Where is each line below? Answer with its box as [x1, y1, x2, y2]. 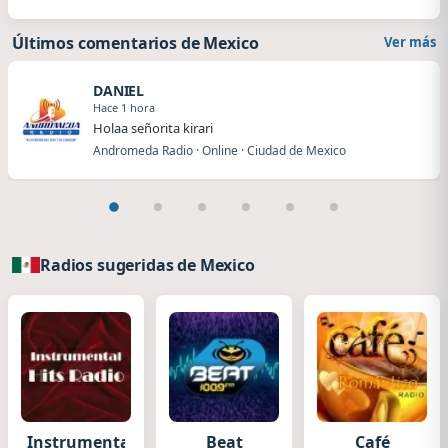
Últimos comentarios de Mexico [12, 32, 259, 54]
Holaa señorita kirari [93, 118, 213, 137]
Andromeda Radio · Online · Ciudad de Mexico [93, 141, 346, 159]
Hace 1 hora [93, 99, 155, 115]
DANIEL [93, 80, 145, 100]
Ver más [384, 33, 436, 51]
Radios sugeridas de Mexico [40, 254, 255, 276]
